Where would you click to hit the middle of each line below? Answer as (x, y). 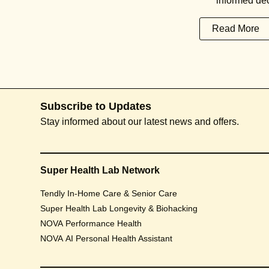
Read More (235, 29)
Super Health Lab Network (100, 170)
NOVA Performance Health (91, 223)
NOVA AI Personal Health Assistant (107, 238)
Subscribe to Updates (96, 106)
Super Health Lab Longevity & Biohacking (119, 208)
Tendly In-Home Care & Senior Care (109, 193)
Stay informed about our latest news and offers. (140, 122)
